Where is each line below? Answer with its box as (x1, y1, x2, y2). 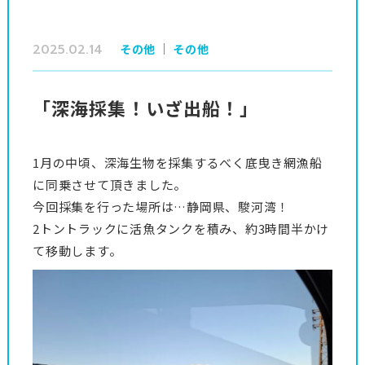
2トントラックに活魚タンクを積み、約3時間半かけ (33, 220, 329, 237)
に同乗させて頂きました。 (33, 176, 187, 193)
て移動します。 (33, 242, 122, 259)
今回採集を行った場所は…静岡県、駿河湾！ (33, 198, 289, 215)
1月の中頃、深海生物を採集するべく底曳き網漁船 (33, 154, 323, 171)
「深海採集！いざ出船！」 (33, 95, 259, 121)
